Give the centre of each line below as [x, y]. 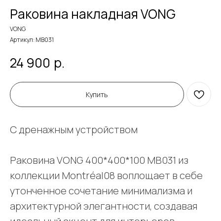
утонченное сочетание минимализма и [101, 191]
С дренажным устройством [74, 130]
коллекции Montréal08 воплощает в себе [106, 176]
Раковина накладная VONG [93, 14]
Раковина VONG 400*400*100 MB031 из [99, 160]
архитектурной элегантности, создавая [104, 206]
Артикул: [23, 40]
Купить [97, 95]
